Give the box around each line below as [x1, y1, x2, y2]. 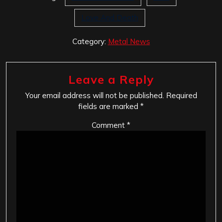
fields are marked [78, 101, 140, 111]
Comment [92, 120, 127, 130]
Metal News [108, 36, 150, 46]
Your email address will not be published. [25, 90, 164, 100]
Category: [72, 36, 108, 46]
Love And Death [81, 12, 138, 22]
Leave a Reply [68, 71, 154, 87]
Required [166, 90, 197, 100]
